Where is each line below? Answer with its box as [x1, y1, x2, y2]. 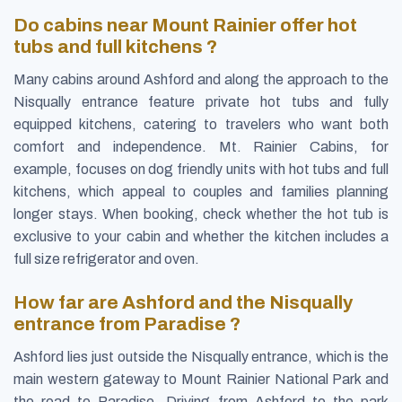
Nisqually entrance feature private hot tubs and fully [13, 93, 389, 109]
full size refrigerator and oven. [13, 250, 199, 267]
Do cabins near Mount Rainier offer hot [13, 14, 357, 35]
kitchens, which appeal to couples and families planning [13, 183, 389, 199]
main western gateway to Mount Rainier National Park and [13, 371, 389, 387]
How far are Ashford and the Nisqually [13, 292, 353, 312]
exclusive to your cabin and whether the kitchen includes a [13, 228, 389, 244]
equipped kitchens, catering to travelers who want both [13, 116, 389, 132]
